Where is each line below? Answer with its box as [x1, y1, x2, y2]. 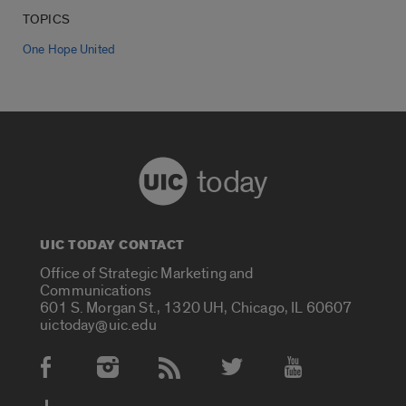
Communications [40, 280, 152, 300]
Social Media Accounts [24, 363, 211, 389]
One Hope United [23, 42, 116, 57]
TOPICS [23, 10, 70, 28]
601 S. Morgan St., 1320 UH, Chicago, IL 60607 [40, 297, 353, 317]
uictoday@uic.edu [40, 314, 157, 334]
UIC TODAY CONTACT [40, 235, 185, 255]
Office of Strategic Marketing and [40, 263, 254, 283]
